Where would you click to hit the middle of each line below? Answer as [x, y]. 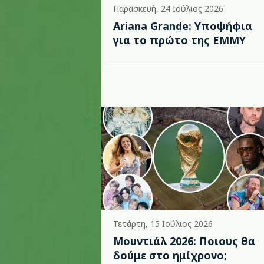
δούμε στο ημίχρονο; [170, 255]
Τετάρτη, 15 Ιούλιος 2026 [163, 224]
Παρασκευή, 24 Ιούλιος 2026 [168, 9]
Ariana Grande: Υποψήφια [183, 26]
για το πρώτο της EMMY [179, 40]
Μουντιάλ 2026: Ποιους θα [184, 241]
